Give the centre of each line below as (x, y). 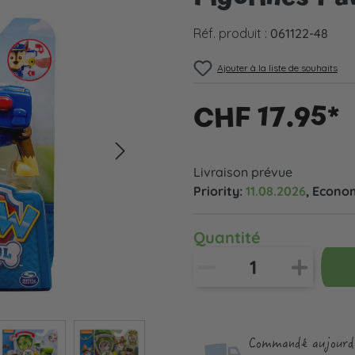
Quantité (227, 237)
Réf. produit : (232, 33)
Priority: (219, 191)
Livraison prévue (243, 172)
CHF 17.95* (267, 116)
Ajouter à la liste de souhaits (277, 68)
